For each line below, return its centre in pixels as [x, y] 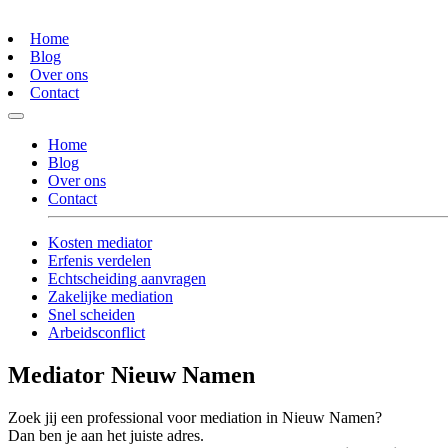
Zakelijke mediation [110, 297]
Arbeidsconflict [96, 333]
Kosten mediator [100, 243]
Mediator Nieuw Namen [131, 375]
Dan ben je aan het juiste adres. [106, 436]
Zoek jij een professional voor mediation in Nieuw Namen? [195, 418]
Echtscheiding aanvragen [127, 279]
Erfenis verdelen [99, 261]
